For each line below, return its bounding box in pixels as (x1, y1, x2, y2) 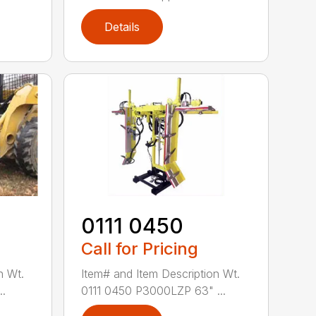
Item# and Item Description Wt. (81, 266, 241, 281)
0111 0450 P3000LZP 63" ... (81, 283, 226, 298)
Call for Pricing (81, 238, 199, 259)
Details (104, 19, 140, 34)
